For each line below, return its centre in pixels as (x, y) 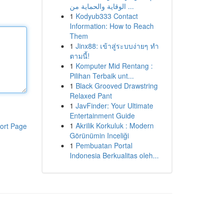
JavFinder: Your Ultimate (114, 106)
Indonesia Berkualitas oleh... (114, 155)
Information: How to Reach (111, 26)
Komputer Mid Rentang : (114, 66)
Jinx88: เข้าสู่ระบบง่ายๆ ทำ (117, 46)
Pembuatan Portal (104, 145)
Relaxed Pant (91, 96)
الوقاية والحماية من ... (130, 6)
